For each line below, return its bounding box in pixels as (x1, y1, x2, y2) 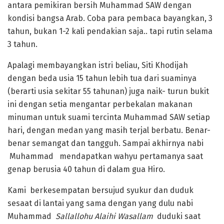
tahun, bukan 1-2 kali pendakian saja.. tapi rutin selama (7, 26, 212, 36)
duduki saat (157, 211, 200, 221)
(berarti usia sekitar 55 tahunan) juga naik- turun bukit (7, 86, 209, 96)
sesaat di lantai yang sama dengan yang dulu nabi (7, 198, 193, 208)
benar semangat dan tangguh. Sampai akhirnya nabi (7, 138, 203, 148)
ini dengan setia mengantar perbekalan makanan (7, 99, 192, 109)
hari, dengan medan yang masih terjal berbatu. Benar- (7, 125, 210, 135)
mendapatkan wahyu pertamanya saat (59, 151, 203, 161)
